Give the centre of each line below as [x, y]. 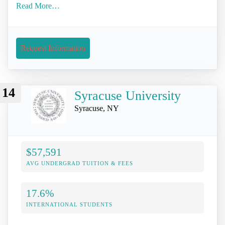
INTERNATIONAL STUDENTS [69, 205]
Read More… [38, 6]
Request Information [53, 48]
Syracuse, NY [97, 108]
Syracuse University [128, 95]
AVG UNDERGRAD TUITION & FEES [80, 163]
